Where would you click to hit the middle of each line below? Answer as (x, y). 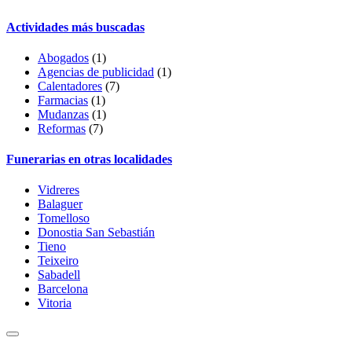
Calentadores (70, 86)
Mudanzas (63, 114)
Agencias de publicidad (96, 71)
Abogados (63, 57)
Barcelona (63, 289)
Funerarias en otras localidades (89, 159)
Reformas (62, 128)
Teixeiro (58, 261)
